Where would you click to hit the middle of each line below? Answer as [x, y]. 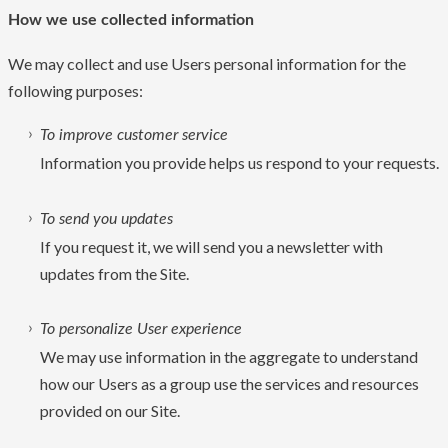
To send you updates [106, 218]
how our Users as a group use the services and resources [229, 384]
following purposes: [75, 91]
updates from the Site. [114, 273]
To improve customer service [134, 135]
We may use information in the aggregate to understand [229, 357]
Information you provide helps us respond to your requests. [239, 163]
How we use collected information [131, 20]
